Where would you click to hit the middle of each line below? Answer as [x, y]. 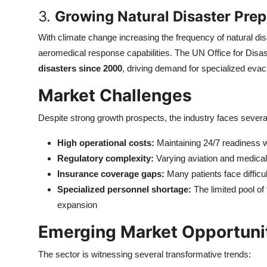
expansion [77, 205]
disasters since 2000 [80, 68]
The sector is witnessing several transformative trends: [145, 254]
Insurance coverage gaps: [111, 174]
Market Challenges [115, 95]
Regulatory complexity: [105, 158]
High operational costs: [106, 143]
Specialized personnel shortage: [124, 189]
